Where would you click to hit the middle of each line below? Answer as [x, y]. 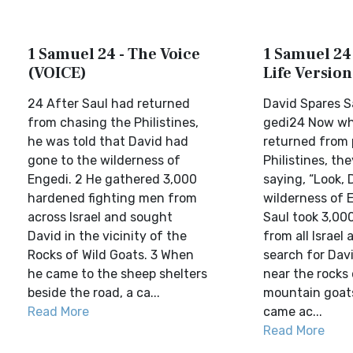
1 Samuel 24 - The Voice [114, 54]
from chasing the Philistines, [113, 123]
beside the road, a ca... [94, 293]
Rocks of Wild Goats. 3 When [111, 255]
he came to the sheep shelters [117, 274]
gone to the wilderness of [104, 160]
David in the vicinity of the [107, 236]
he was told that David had [108, 141]
